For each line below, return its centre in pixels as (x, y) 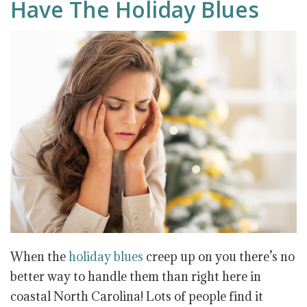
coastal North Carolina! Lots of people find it (137, 296)
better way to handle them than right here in (136, 276)
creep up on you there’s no (219, 256)
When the (39, 256)
